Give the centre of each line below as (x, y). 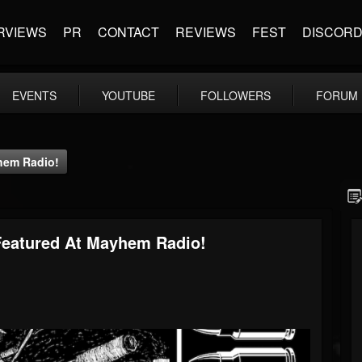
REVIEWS (206, 32)
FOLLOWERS (236, 95)
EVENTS (34, 95)
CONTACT (128, 32)
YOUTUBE (128, 95)
